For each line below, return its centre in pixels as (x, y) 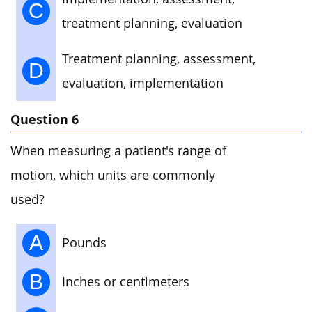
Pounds (84, 243)
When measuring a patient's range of (118, 150)
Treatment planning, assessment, (159, 59)
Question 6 (45, 119)
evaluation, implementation (143, 84)
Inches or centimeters (126, 282)
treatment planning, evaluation (152, 24)
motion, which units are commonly (113, 175)
